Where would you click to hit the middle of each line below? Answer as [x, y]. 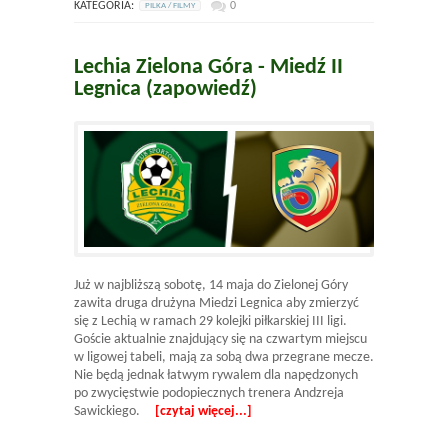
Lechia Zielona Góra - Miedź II [208, 68]
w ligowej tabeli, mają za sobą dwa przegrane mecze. [224, 358]
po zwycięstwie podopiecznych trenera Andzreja [209, 394]
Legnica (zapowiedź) [165, 90]
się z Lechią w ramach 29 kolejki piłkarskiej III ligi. [210, 322]
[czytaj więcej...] [203, 412]
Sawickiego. [114, 412]
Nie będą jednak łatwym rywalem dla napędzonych [216, 376]
